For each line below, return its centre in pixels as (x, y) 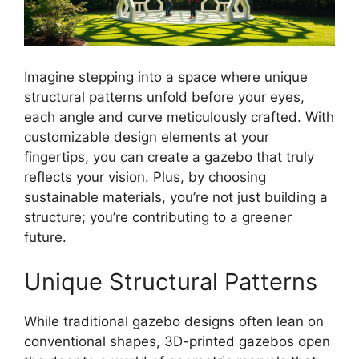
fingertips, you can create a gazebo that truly (169, 157)
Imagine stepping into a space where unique (166, 77)
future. (45, 237)
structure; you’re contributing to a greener (158, 217)
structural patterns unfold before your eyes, (164, 97)
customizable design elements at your (147, 137)
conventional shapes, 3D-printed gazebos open (177, 341)
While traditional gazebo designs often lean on (174, 321)
